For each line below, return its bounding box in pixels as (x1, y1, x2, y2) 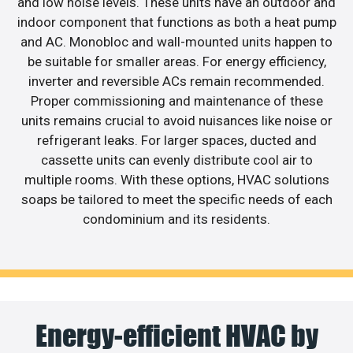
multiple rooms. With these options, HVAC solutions (24, 172, 329, 188)
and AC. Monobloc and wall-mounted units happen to (20, 34, 333, 50)
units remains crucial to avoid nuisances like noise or (20, 113, 333, 129)
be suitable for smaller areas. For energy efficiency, (27, 54, 326, 70)
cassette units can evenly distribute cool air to (40, 152, 313, 169)
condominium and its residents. (83, 211, 270, 228)
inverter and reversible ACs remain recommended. (28, 73, 325, 90)
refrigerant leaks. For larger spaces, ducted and (36, 132, 317, 149)
